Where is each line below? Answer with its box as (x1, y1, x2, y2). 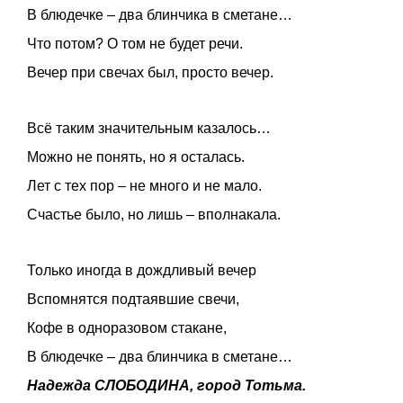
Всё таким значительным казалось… (27, 121, 271, 137)
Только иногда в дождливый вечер (27, 263, 256, 279)
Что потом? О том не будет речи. (27, 36, 243, 52)
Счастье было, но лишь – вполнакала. (27, 207, 281, 223)
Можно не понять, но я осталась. (27, 149, 245, 166)
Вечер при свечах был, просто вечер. (27, 65, 273, 81)
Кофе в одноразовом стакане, (27, 320, 227, 336)
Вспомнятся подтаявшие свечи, (27, 291, 239, 308)
